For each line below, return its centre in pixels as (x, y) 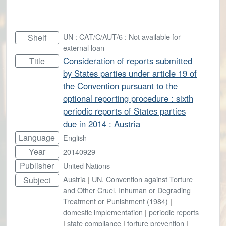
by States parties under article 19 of (130, 73)
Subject (37, 180)
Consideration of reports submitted (128, 60)
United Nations (87, 165)
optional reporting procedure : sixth (128, 98)
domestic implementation (103, 212)
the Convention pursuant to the (120, 86)
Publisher (37, 165)
